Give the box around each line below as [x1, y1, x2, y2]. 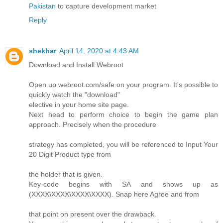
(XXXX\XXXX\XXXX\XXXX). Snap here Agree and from [29, 190, 199, 199]
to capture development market [58, 2, 156, 10]
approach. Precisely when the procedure [29, 120, 156, 129]
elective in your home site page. [29, 101, 129, 109]
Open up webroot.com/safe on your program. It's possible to [29, 81, 218, 89]
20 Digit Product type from [29, 150, 111, 159]
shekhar [29, 47, 56, 55]
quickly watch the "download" [29, 91, 120, 99]
